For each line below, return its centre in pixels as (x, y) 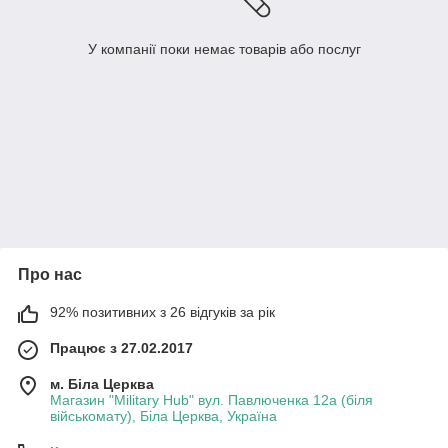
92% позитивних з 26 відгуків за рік (162, 312)
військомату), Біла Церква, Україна (163, 416)
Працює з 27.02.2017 (121, 348)
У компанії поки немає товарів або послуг (224, 49)
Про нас (50, 275)
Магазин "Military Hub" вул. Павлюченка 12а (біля (211, 400)
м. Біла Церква (102, 384)
